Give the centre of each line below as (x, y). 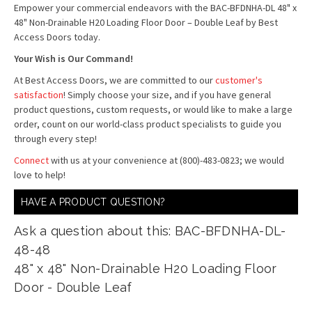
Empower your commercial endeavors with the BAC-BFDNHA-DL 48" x (155, 8)
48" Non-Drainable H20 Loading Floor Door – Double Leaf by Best (146, 22)
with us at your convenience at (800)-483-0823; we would (166, 160)
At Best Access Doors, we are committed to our (115, 80)
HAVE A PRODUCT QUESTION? (93, 202)
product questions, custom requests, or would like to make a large (153, 109)
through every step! (63, 139)
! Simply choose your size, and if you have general (167, 95)
